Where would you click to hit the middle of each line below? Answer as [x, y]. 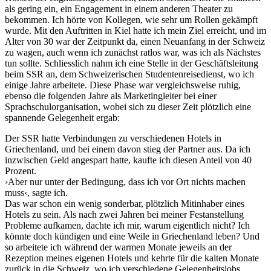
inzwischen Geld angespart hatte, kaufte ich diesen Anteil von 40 [128, 160]
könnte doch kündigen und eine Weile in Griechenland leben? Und [132, 236]
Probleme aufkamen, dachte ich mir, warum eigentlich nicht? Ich [127, 225]
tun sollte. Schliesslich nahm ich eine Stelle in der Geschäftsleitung [132, 63]
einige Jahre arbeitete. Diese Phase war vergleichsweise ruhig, [123, 85]
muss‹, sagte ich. [36, 192]
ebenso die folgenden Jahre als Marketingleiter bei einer [111, 96]
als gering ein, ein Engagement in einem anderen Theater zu [119, 8]
